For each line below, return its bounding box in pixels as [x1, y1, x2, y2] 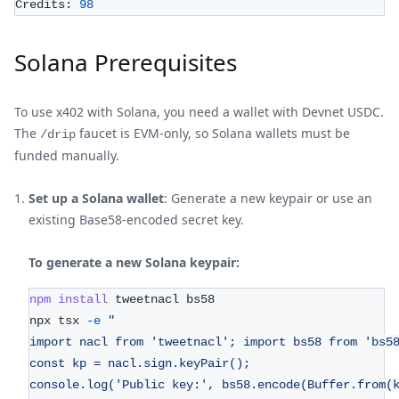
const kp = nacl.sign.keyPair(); [29, 355, 250, 370]
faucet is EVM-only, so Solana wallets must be [76, 124, 350, 142]
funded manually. [14, 146, 119, 164]
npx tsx [29, 313, 86, 328]
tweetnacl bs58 [108, 291, 215, 306]
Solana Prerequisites [14, 45, 237, 78]
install [58, 291, 108, 306]
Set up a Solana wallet [28, 189, 164, 207]
